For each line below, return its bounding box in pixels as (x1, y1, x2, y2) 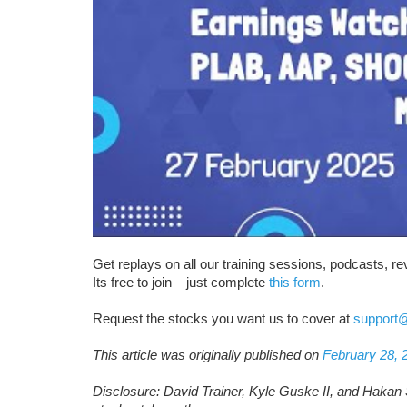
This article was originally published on (93, 346, 323, 362)
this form (269, 273, 321, 290)
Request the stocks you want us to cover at (93, 310, 353, 326)
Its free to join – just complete (93, 273, 269, 290)
